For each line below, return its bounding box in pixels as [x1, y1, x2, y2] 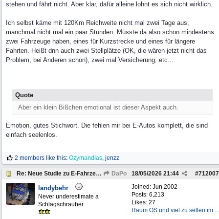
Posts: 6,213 [131, 191, 164, 198]
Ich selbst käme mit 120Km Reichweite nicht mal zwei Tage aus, [6, 19, 189, 27]
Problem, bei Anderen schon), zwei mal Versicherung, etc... [6, 56, 174, 64]
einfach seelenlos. [6, 131, 57, 139]
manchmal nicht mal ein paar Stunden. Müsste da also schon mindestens [6, 28, 214, 36]
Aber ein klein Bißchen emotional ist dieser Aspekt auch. [18, 104, 178, 111]
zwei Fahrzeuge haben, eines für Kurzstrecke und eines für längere [6, 38, 195, 45]
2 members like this [15, 154, 66, 161]
